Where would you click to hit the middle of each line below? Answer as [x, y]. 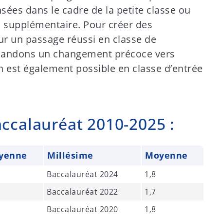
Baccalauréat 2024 [82, 174]
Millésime [70, 155]
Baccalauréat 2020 [82, 209]
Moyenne [166, 155]
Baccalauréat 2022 [82, 192]
